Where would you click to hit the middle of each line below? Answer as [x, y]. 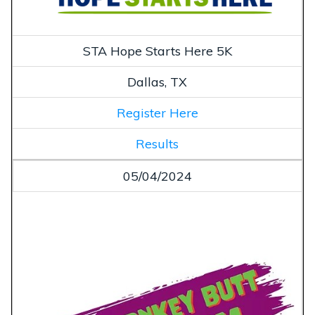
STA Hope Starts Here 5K [157, 51]
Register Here [157, 113]
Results [157, 144]
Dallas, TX [157, 82]
